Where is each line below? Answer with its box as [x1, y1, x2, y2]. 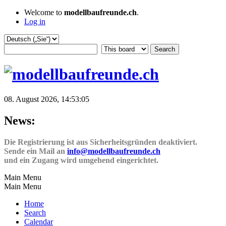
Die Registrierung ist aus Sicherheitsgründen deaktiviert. [4, 137, 197, 146]
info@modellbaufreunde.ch [67, 146, 160, 155]
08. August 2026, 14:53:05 [4, 94, 89, 103]
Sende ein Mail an [4, 146, 67, 155]
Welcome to [24, 8, 64, 17]
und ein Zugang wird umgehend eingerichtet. [4, 155, 158, 164]
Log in [24, 17, 45, 26]
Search [24, 208, 46, 217]
